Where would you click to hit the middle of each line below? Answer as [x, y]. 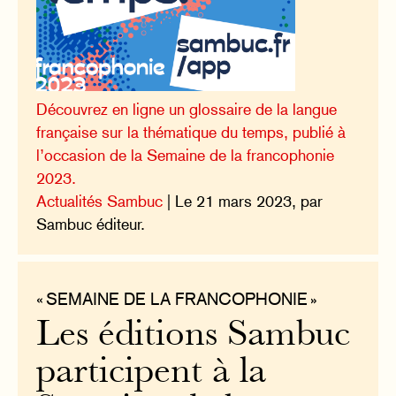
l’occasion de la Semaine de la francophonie [186, 155]
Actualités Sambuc [100, 201]
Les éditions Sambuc [194, 336]
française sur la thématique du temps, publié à [191, 132]
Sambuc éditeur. [91, 224]
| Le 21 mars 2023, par [243, 201]
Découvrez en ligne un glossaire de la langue [187, 109]
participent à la [152, 373]
